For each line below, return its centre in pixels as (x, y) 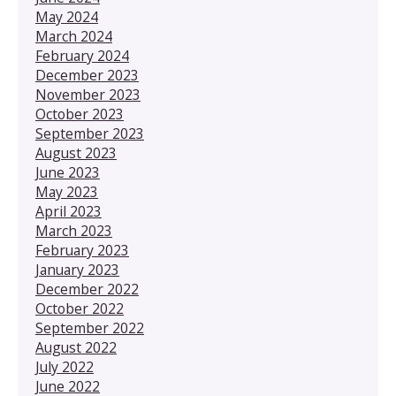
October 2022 (80, 308)
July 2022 (65, 366)
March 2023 (74, 230)
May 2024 (67, 16)
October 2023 (80, 114)
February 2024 (82, 55)
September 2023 (90, 133)
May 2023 (67, 191)
